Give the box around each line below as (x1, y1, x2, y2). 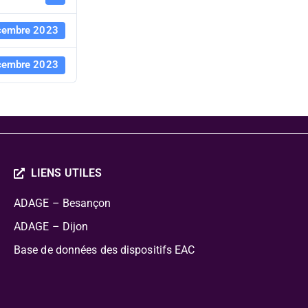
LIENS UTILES (30, 166, 102, 179)
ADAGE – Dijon (13, 219, 89, 233)
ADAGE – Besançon (13, 196, 111, 210)
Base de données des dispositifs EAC (13, 243, 195, 256)
